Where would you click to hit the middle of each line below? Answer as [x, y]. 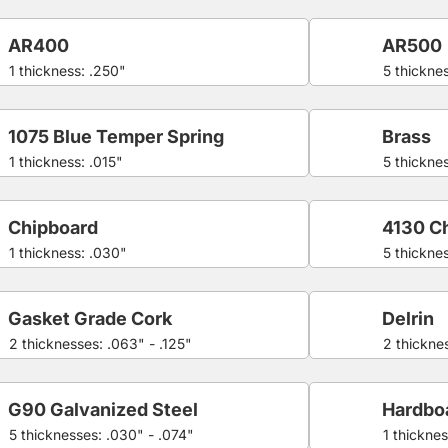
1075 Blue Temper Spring [116, 136]
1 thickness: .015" [66, 161]
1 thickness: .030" [68, 252]
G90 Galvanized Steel [103, 409]
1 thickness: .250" [68, 70]
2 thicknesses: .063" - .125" [101, 343]
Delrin [407, 318]
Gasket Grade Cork [90, 318]
